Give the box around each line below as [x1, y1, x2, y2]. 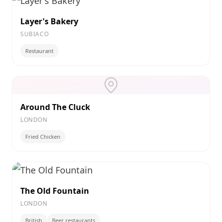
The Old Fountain [20, 185, 89, 196]
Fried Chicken [25, 133, 60, 140]
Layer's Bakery [20, 16, 78, 27]
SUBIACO [20, 30, 49, 38]
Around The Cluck [20, 102, 90, 112]
